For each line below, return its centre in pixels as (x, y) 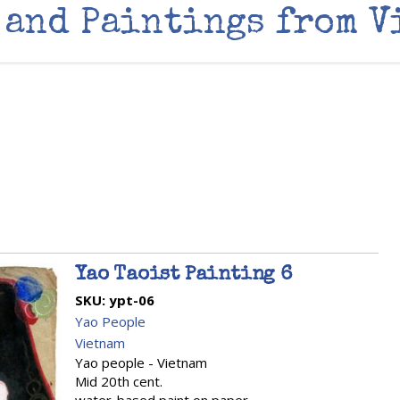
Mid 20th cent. (119, 381)
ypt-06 (132, 300)
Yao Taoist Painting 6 (183, 276)
